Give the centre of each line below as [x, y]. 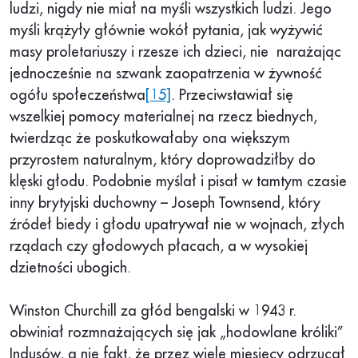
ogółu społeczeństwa [78, 95]
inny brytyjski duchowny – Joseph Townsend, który [165, 203]
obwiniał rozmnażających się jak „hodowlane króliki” [176, 333]
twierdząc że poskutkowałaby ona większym [150, 139]
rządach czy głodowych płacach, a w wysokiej [159, 247]
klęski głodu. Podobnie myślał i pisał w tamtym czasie [178, 182]
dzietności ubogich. [70, 268]
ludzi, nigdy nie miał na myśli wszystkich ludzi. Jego [171, 9]
